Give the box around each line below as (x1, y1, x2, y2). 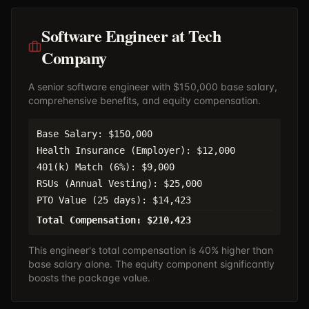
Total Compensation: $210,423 (37, 215, 191, 226)
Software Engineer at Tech (41, 23, 221, 48)
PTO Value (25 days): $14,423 (37, 195, 191, 206)
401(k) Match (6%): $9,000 (37, 161, 175, 172)
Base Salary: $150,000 (37, 128, 152, 139)
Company (41, 46, 107, 70)
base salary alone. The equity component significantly (28, 258, 275, 270)
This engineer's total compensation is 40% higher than (28, 244, 273, 256)
